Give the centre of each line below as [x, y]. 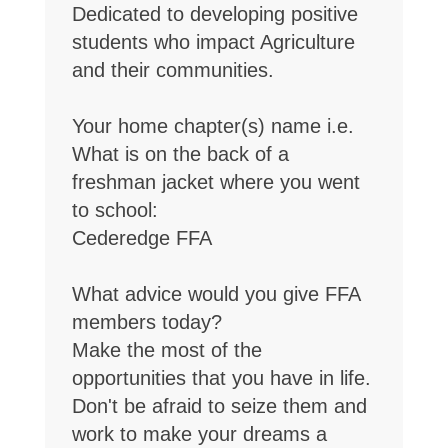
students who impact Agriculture [213, 41]
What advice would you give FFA [215, 293]
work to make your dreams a [199, 433]
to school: [114, 209]
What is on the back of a [180, 153]
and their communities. [172, 69]
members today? [146, 321]
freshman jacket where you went [215, 181]
